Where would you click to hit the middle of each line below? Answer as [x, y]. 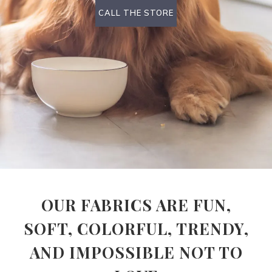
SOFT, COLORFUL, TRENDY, [136, 229]
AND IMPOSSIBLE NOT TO [136, 252]
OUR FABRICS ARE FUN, [136, 205]
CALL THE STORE [136, 13]
